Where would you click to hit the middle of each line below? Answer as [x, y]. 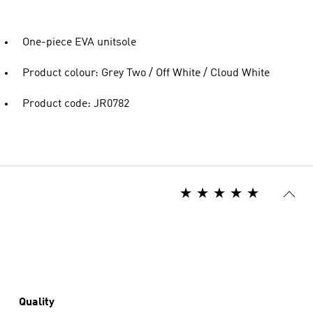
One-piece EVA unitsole [79, 43]
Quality [37, 303]
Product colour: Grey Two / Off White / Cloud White [146, 73]
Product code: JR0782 [76, 104]
